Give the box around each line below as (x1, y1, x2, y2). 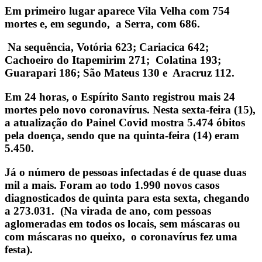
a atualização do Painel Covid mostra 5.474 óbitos (5, 116, 245, 129)
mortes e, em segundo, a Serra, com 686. (5, 17, 200, 30)
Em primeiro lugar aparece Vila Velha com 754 (5, 4, 230, 17)
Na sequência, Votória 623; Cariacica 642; (5, 41, 212, 54)
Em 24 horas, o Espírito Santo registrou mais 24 (5, 90, 235, 103)
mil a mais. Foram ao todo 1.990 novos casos (5, 178, 219, 191)
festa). (5, 243, 33, 256)
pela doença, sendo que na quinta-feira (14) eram (5, 129, 239, 142)
